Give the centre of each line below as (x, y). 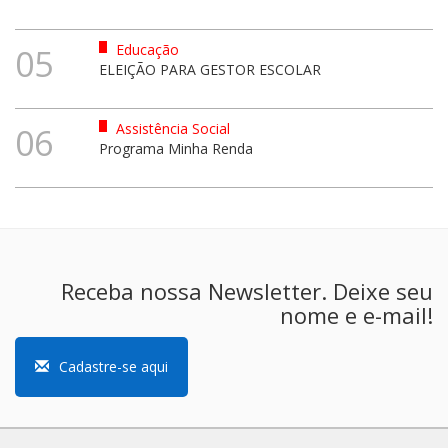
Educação (145, 49)
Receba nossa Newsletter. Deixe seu (247, 290)
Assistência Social (170, 128)
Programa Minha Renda (175, 148)
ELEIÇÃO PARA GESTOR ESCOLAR (209, 69)
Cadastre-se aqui (113, 366)
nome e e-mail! (356, 314)
